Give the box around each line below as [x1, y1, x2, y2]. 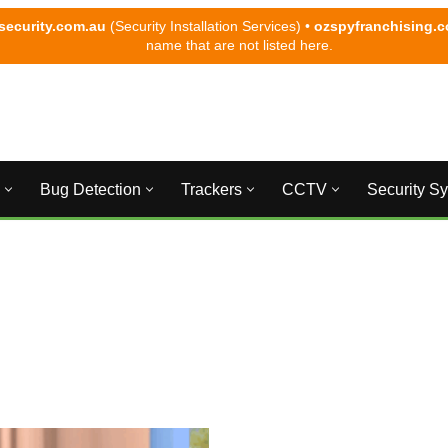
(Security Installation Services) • [106, 18, 314, 34]
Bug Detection [39, 181, 141, 199]
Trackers [180, 181, 242, 199]
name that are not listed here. [145, 37, 333, 53]
